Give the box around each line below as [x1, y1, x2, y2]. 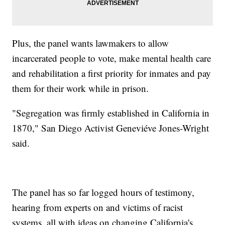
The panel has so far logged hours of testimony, [12, 185, 195, 198]
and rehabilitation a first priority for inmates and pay [12, 66, 211, 79]
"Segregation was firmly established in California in [12, 106, 210, 119]
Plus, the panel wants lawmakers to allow [12, 36, 169, 49]
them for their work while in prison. [12, 81, 152, 94]
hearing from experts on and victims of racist [12, 200, 183, 213]
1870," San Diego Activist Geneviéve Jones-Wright [12, 121, 209, 134]
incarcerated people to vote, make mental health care [12, 51, 211, 64]
